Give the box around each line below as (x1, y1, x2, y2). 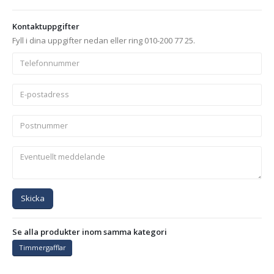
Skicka (21, 193, 45, 204)
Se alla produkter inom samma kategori (12, 226, 167, 237)
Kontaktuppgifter (12, 21, 80, 32)
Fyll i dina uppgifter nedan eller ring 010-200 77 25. (12, 35, 195, 46)
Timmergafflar (18, 243, 66, 253)
